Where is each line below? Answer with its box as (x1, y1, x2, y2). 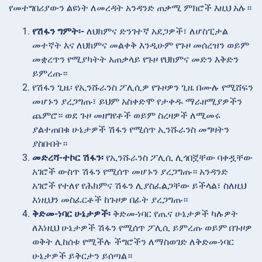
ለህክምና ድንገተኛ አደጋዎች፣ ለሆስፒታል (84, 25, 228, 37)
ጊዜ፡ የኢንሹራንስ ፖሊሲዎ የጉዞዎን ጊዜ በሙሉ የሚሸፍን (57, 81, 253, 93)
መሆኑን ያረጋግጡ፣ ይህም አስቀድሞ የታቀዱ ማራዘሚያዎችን (32, 95, 242, 107)
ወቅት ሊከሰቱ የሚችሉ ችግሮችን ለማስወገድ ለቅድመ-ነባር (32, 236, 234, 247)
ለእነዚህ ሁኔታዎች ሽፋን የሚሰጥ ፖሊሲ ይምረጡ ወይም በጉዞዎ (32, 222, 252, 233)
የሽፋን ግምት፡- (32, 25, 84, 37)
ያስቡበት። (32, 137, 67, 149)
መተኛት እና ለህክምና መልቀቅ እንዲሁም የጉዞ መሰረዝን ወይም (32, 39, 249, 51)
